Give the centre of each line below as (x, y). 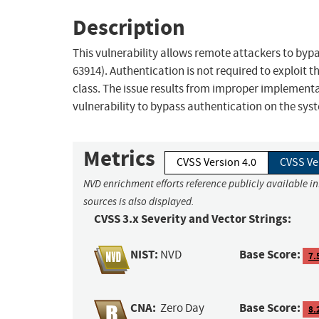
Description (129, 27)
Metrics (119, 159)
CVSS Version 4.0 (216, 163)
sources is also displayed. (139, 202)
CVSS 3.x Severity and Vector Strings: (193, 219)
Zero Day (183, 308)
